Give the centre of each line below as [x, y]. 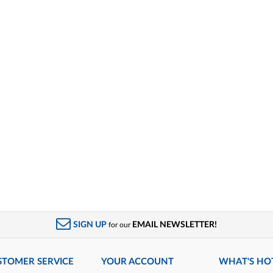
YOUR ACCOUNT [138, 262]
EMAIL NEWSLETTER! [175, 225]
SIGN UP [90, 225]
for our [120, 225]
